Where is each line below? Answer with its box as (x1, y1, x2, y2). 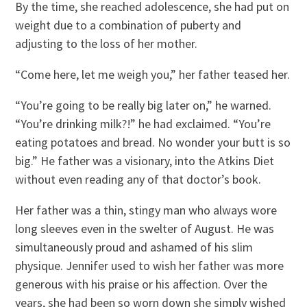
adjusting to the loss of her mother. (15, 35, 198, 51)
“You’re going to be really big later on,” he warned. (15, 97, 272, 113)
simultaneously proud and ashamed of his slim (15, 238, 254, 255)
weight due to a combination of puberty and (15, 16, 242, 33)
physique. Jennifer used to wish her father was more (15, 257, 284, 273)
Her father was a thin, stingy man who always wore (15, 201, 278, 218)
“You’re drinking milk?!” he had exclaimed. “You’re (15, 115, 271, 132)
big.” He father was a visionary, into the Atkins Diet (15, 152, 275, 169)
